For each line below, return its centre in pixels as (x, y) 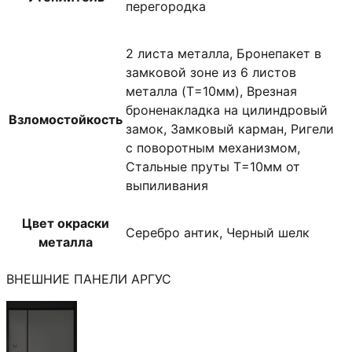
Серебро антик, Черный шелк (218, 232)
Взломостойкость (66, 119)
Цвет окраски (66, 223)
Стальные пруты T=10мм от (213, 166)
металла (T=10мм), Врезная (211, 91)
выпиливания (167, 185)
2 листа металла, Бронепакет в (224, 53)
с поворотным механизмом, (213, 147)
